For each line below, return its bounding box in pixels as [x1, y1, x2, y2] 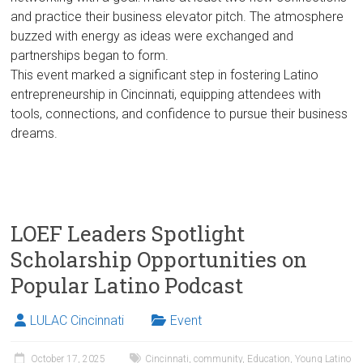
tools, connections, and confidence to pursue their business [11, 105, 348, 122]
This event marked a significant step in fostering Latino [11, 66, 319, 83]
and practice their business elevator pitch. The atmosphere [11, 8, 344, 24]
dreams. [11, 125, 58, 141]
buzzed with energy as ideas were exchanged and [11, 28, 294, 44]
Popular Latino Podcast [11, 271, 244, 299]
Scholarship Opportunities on [11, 245, 308, 273]
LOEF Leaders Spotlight [11, 219, 246, 247]
